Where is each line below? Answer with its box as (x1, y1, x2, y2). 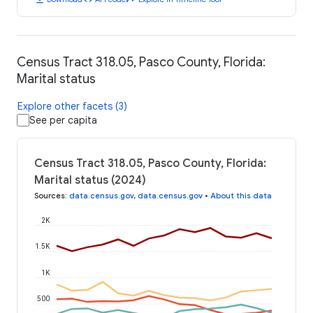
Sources (34, 191, 65, 201)
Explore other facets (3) (17, 100, 127, 113)
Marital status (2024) (34, 173, 146, 188)
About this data (210, 191, 272, 201)
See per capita (29, 114, 97, 127)
